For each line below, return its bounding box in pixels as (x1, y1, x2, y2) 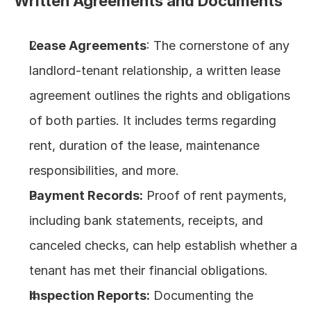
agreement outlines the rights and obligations (29, 88, 290, 103)
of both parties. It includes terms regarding (29, 113, 276, 128)
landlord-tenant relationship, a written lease (29, 63, 280, 78)
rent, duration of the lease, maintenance (29, 138, 260, 153)
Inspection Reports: (29, 288, 150, 303)
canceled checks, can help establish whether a (29, 238, 297, 253)
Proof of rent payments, (143, 188, 287, 203)
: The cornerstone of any (146, 38, 289, 53)
